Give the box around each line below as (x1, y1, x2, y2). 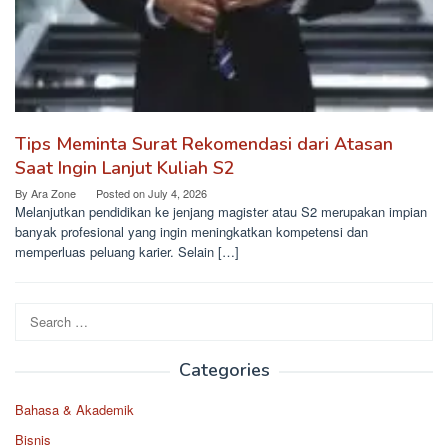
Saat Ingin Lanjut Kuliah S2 (15, 156, 235, 181)
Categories (178, 358, 270, 383)
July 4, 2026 (148, 185, 207, 202)
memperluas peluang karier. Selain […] (15, 242, 239, 262)
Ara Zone (31, 185, 76, 202)
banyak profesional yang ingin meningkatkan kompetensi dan (15, 222, 368, 242)
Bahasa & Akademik (15, 400, 134, 420)
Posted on (96, 185, 148, 202)
